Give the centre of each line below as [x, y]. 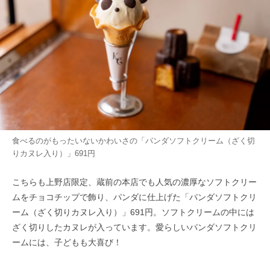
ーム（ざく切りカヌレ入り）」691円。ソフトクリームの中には [133, 212]
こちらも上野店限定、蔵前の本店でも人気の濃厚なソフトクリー [134, 182]
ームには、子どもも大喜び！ [67, 242]
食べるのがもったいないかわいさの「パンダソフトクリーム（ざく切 [133, 141]
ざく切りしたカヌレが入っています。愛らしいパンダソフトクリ [134, 227]
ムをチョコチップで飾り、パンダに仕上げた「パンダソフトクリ [134, 197]
